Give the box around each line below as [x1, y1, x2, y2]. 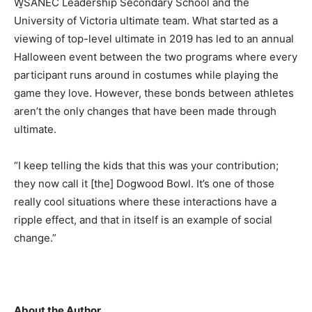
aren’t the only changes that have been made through [14, 104, 276, 118]
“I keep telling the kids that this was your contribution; [14, 159, 279, 173]
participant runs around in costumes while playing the [14, 68, 279, 82]
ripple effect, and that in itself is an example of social [14, 213, 272, 227]
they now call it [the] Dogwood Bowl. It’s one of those [14, 177, 274, 191]
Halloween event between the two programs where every [14, 50, 297, 64]
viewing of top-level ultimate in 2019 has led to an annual [14, 32, 294, 46]
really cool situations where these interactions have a [14, 195, 276, 209]
